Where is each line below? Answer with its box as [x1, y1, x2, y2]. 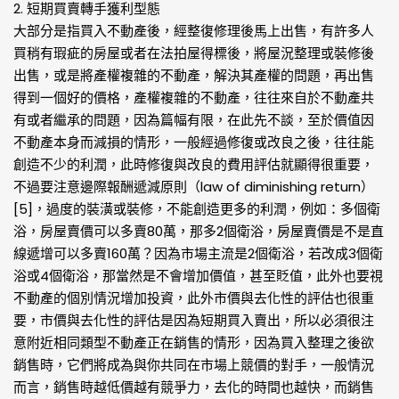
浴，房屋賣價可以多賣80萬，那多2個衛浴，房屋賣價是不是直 [13, 222, 384, 240]
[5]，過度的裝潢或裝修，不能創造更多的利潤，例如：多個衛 [13, 199, 380, 218]
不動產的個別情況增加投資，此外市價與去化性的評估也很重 [13, 289, 374, 307]
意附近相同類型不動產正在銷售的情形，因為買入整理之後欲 [13, 333, 374, 352]
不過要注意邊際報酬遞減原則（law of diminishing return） [13, 177, 374, 196]
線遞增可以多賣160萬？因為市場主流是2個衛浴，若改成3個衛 [13, 244, 383, 263]
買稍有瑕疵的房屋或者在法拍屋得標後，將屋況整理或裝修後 [13, 44, 374, 62]
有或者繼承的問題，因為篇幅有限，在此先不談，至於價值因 [13, 110, 374, 129]
